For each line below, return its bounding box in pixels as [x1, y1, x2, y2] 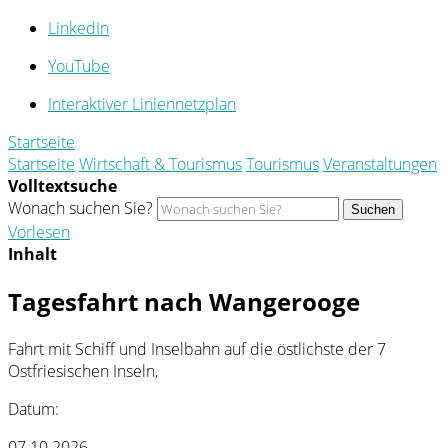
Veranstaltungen [323, 153, 437, 175]
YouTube [48, 55, 110, 77]
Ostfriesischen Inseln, [8, 359, 158, 382]
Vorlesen [8, 221, 70, 243]
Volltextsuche [8, 175, 117, 197]
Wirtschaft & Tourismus [79, 153, 242, 175]
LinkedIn [48, 17, 109, 39]
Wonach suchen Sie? [8, 197, 153, 219]
